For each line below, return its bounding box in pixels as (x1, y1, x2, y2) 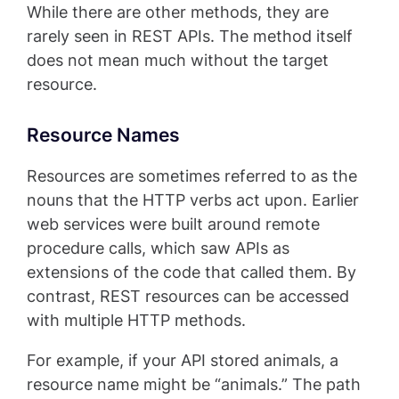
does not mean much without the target (27, 51, 329, 70)
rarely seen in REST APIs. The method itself (27, 27, 353, 46)
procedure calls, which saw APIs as (27, 239, 289, 258)
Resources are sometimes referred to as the (27, 167, 357, 186)
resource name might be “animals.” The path (27, 375, 361, 395)
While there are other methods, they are (27, 3, 329, 22)
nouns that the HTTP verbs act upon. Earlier (27, 191, 359, 210)
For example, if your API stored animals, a (27, 351, 338, 370)
